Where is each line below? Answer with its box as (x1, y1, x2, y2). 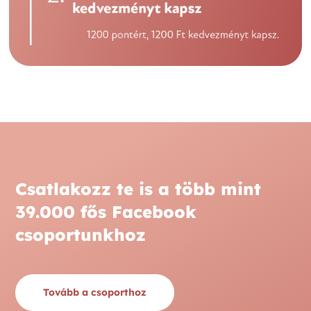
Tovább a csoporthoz (43, 285, 147, 299)
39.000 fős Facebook (15, 201, 197, 222)
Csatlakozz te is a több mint (15, 178, 262, 199)
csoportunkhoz (15, 224, 146, 245)
